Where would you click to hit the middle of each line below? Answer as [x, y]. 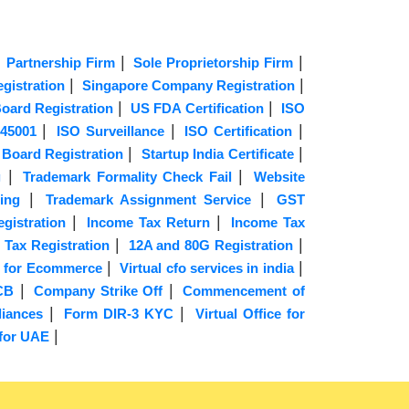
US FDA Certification [197, 109]
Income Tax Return [148, 223]
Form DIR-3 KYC [119, 314]
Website [279, 177]
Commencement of [244, 291]
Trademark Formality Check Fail [127, 177]
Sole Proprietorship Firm [213, 63]
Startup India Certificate [217, 154]
